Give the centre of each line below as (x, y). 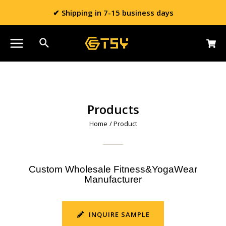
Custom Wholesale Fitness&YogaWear (113, 169)
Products (113, 109)
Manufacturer (113, 180)
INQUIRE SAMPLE (119, 215)
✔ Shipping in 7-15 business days (113, 13)
